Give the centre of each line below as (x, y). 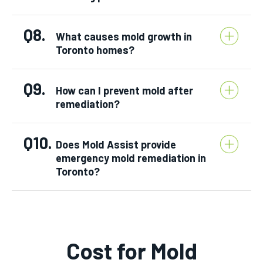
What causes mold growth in (124, 36)
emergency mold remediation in (131, 158)
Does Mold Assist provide (116, 144)
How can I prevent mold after (124, 90)
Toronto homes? (95, 50)
